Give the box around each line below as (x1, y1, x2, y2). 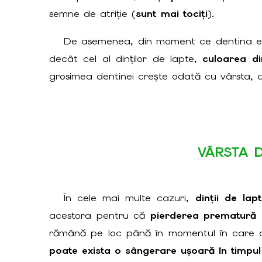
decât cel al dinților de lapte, (49, 51, 203, 65)
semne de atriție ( (49, 7, 136, 20)
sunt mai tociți (135, 7, 208, 20)
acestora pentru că (49, 209, 150, 222)
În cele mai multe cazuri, (64, 191, 195, 205)
